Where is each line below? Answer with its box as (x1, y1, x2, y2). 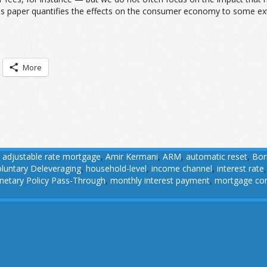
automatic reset (186, 151, 247, 162)
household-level (86, 163, 147, 174)
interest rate (217, 163, 264, 174)
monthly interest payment (110, 175, 210, 186)
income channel (151, 163, 212, 174)
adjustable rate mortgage (2, 151, 101, 162)
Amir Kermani (105, 151, 158, 162)
